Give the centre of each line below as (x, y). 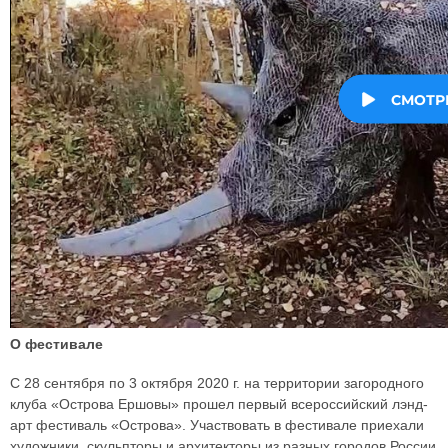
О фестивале (56, 343)
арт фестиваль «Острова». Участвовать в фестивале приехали (217, 424)
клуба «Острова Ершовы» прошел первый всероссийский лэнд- (219, 403)
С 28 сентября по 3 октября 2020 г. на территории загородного (217, 382)
